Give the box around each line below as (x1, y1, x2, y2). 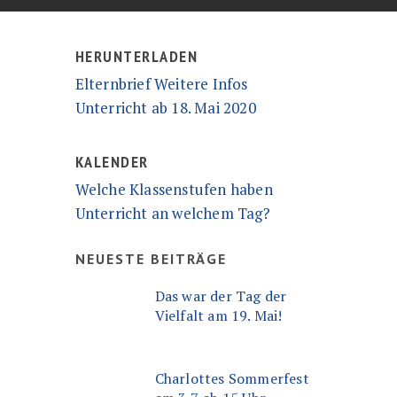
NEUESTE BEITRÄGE (74, 250, 227, 268)
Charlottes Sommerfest (154, 368, 309, 388)
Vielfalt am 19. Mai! (154, 305, 283, 325)
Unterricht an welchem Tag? (74, 203, 270, 223)
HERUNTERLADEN (74, 46, 198, 66)
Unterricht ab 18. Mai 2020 (74, 97, 256, 118)
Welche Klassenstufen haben (74, 179, 273, 199)
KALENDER (74, 152, 149, 172)
